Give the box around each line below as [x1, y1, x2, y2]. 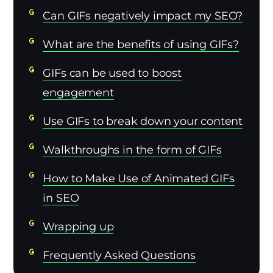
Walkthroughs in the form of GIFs [43, 143, 222, 157]
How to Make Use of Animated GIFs [43, 171, 235, 185]
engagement [43, 85, 114, 99]
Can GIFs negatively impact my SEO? [43, 9, 243, 23]
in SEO [43, 191, 79, 205]
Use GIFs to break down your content [43, 114, 243, 128]
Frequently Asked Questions [43, 248, 196, 262]
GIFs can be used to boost [43, 66, 182, 80]
